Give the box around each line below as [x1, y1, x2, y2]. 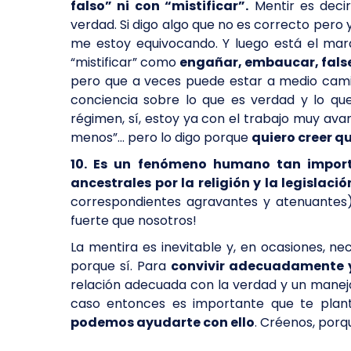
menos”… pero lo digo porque [71, 128, 251, 147]
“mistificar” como [71, 53, 180, 71]
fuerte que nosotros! [71, 212, 197, 230]
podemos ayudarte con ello [71, 313, 255, 331]
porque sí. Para [71, 257, 172, 275]
